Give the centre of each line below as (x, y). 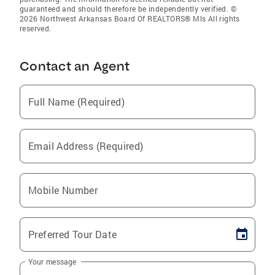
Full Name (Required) (76, 102)
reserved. (36, 29)
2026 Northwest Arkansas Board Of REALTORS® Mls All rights (130, 19)
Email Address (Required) (86, 146)
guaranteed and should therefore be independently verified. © (128, 9)
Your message (52, 261)
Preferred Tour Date (73, 234)
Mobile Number (63, 190)
